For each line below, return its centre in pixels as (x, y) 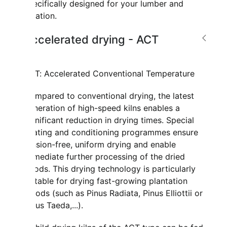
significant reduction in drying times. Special (109, 120)
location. (41, 16)
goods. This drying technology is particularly (110, 169)
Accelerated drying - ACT (91, 40)
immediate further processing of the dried (105, 157)
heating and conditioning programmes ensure (111, 133)
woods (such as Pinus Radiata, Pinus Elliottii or (113, 193)
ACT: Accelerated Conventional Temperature (109, 74)
